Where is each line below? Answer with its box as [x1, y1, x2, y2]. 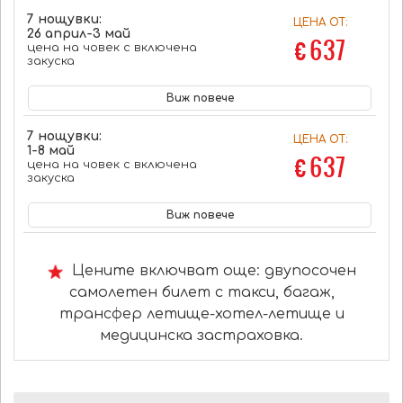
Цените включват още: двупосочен [62, 263, 356, 279]
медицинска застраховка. [100, 327, 303, 344]
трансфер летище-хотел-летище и [58, 306, 345, 322]
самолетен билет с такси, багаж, [68, 284, 335, 300]
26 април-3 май [26, 27, 130, 40]
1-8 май [26, 144, 75, 157]
